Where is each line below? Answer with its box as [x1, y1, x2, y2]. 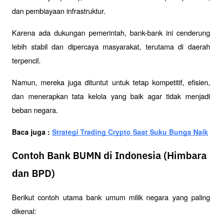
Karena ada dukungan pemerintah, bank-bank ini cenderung [12, 27, 210, 38]
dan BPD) [12, 169, 55, 179]
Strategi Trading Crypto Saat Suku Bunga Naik [52, 127, 208, 137]
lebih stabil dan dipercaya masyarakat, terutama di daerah [12, 41, 210, 52]
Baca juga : [12, 127, 52, 137]
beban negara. [12, 105, 58, 115]
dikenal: [12, 206, 36, 217]
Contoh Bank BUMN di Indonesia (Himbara [12, 151, 207, 162]
